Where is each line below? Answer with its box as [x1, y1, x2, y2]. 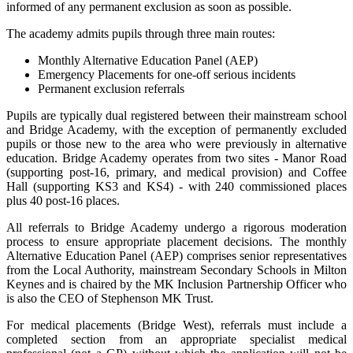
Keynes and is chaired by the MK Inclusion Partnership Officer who [6, 277, 347, 291]
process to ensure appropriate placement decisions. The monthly [6, 234, 347, 248]
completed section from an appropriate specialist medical [6, 332, 347, 346]
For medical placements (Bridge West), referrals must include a [6, 318, 347, 332]
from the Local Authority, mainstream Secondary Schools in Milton [6, 262, 347, 277]
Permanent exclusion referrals [38, 81, 184, 95]
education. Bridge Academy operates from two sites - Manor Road [6, 150, 347, 165]
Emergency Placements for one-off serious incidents [38, 67, 295, 81]
